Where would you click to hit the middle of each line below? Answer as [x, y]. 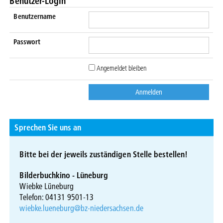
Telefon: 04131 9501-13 [57, 197]
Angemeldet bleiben [121, 68]
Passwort [27, 42]
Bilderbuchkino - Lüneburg [64, 175]
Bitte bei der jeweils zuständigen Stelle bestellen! [104, 154]
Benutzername [35, 16]
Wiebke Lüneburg [47, 186]
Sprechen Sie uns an [48, 127]
